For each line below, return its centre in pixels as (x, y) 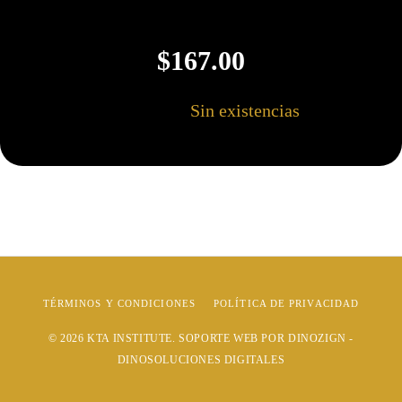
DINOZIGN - (320, 338)
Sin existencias (245, 110)
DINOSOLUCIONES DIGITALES (201, 359)
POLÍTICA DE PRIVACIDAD (287, 303)
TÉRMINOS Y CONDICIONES (119, 303)
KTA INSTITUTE (130, 338)
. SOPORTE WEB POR (230, 338)
